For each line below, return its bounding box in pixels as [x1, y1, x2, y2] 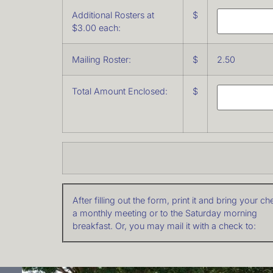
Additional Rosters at [72, 10, 154, 21]
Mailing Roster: [72, 54, 131, 65]
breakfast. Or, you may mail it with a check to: [73, 221, 256, 232]
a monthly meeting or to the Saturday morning [73, 208, 257, 219]
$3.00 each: [72, 23, 121, 34]
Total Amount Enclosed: [72, 86, 168, 97]
